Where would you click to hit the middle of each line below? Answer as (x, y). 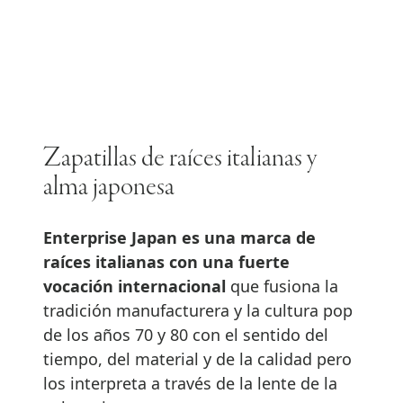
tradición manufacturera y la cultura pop (198, 311)
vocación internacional (137, 287)
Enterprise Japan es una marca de (179, 238)
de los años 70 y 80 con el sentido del (186, 335)
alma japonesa (109, 188)
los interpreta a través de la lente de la (190, 384)
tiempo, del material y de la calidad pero (197, 359)
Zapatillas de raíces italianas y (180, 159)
